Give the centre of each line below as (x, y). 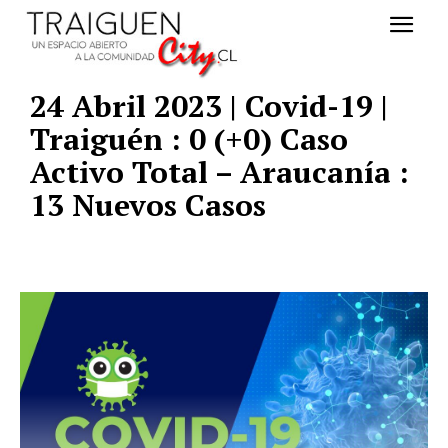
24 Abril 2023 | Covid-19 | (209, 106)
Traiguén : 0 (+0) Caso (189, 139)
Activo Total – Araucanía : (219, 172)
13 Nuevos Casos (148, 205)
